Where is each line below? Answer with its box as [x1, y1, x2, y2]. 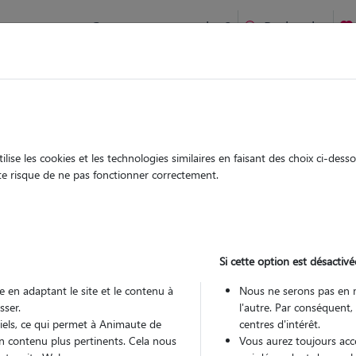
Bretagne [18, 112, 62, 127]
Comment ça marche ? [91, 17, 231, 37]
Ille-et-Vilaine [72, 112, 136, 127]
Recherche [264, 17, 327, 37]
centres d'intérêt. [239, 316, 320, 331]
